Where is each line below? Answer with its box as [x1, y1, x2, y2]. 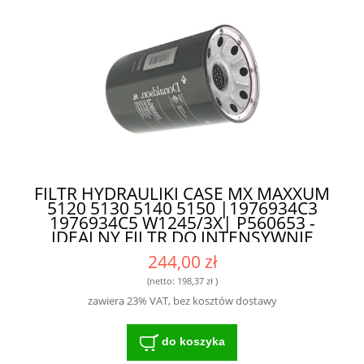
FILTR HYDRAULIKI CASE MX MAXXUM [34, 182, 330, 206]
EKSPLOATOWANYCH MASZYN [62, 240, 302, 264]
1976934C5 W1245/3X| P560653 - [49, 211, 315, 235]
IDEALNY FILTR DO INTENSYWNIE [50, 226, 314, 249]
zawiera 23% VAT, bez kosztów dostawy [87, 293, 277, 309]
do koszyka [161, 335, 225, 349]
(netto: [146, 274, 177, 287]
